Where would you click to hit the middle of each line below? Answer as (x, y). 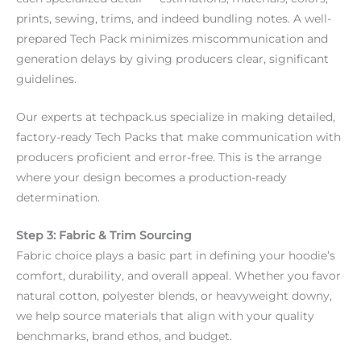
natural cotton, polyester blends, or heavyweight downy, (174, 296)
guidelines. (46, 79)
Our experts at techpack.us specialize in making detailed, (176, 117)
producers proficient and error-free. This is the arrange (169, 158)
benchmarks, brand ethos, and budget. (124, 336)
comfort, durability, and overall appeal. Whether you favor (178, 276)
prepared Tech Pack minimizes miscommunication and (172, 39)
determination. (58, 198)
